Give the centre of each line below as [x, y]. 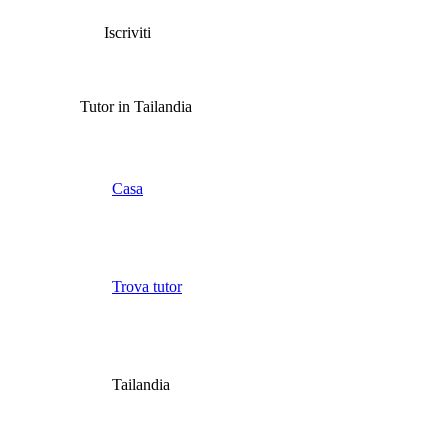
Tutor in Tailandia [136, 107]
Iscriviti [127, 33]
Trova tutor [147, 287]
